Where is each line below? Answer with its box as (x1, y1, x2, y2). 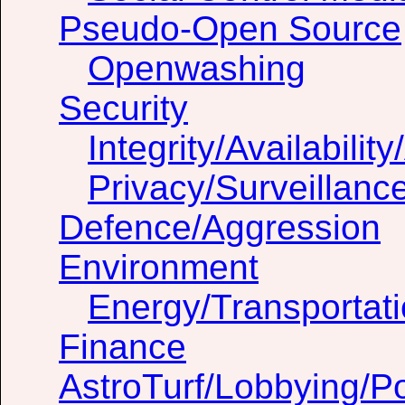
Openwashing (88, 49, 306, 89)
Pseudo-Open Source (59, 9, 401, 49)
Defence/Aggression (59, 208, 381, 248)
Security (59, 89, 188, 128)
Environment (59, 248, 259, 287)
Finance (59, 327, 186, 367)
